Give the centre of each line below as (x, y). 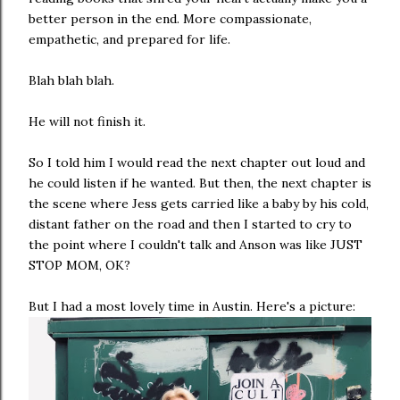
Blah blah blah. (71, 80)
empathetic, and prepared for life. (129, 39)
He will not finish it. (87, 121)
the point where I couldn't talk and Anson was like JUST (196, 245)
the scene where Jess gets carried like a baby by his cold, (199, 204)
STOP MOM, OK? (79, 265)
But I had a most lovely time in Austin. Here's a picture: (192, 306)
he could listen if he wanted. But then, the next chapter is (200, 183)
